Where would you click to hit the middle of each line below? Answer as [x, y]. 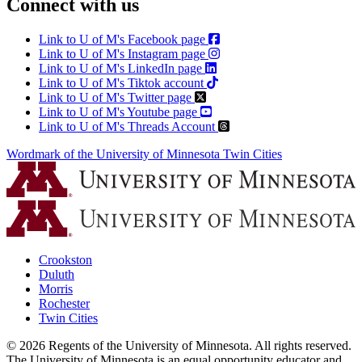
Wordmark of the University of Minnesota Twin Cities [144, 154]
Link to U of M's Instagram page [122, 53]
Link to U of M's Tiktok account [121, 82]
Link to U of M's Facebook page [122, 39]
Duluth [57, 275]
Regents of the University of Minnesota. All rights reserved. [198, 346]
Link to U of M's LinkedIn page [120, 68]
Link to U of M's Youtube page [118, 112]
